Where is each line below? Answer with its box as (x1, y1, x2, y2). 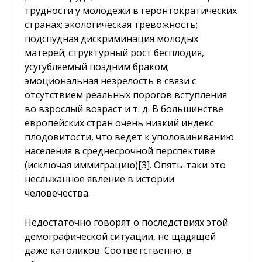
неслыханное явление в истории (25, 173, 175, 186)
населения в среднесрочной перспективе (25, 144, 216, 158)
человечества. (25, 187, 91, 200)
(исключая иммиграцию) (25, 158, 139, 172)
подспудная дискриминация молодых (25, 32, 199, 46)
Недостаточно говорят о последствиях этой (25, 216, 229, 229)
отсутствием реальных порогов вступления (25, 88, 227, 102)
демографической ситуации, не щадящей (25, 230, 216, 243)
